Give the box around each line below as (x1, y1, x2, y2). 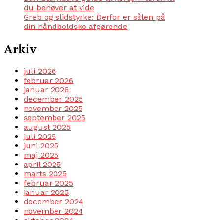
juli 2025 (24, 131, 56, 141)
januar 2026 (24, 84, 69, 94)
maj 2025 (24, 150, 58, 160)
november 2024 (24, 206, 83, 216)
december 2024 (24, 196, 83, 206)
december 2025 (24, 94, 83, 104)
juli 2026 (24, 66, 56, 76)
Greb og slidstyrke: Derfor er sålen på (24, 12, 165, 22)
